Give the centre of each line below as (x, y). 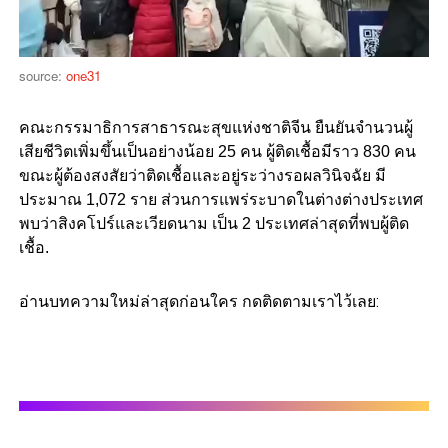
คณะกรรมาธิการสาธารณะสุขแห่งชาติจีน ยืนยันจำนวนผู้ (215, 127)
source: (42, 75)
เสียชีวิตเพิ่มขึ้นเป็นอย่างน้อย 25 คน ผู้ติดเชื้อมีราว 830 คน (217, 151)
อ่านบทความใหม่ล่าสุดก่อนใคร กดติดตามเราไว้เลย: (198, 301)
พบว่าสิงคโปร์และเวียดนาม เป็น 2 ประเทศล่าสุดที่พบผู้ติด (213, 223)
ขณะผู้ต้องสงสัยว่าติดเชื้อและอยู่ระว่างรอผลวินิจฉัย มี (202, 175)
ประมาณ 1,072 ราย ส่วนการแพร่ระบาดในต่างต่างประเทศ (220, 199)
